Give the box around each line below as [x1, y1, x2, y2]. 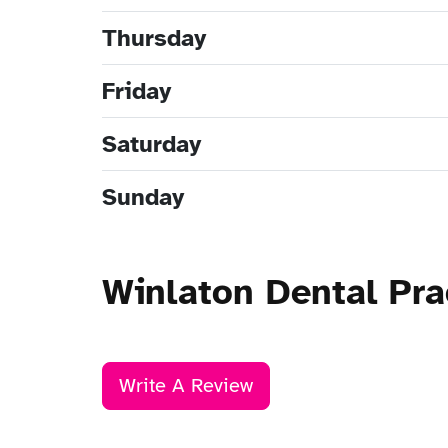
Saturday [102, 129, 201, 160]
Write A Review [119, 373, 253, 399]
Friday [102, 76, 171, 107]
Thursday [102, 23, 206, 54]
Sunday [102, 182, 184, 213]
